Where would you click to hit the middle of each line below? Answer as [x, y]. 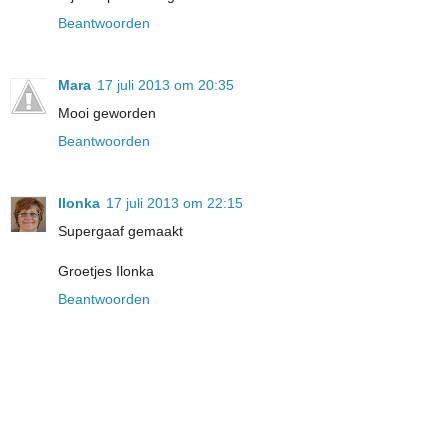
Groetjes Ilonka [106, 271]
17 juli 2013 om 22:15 [174, 203]
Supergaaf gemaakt [120, 231]
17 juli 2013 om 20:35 [165, 85]
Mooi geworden [107, 113]
